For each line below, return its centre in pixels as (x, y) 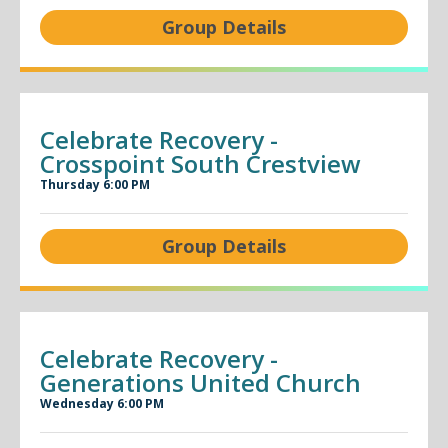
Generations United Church (200, 382)
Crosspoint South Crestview (200, 163)
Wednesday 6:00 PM (102, 403)
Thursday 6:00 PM (95, 184)
